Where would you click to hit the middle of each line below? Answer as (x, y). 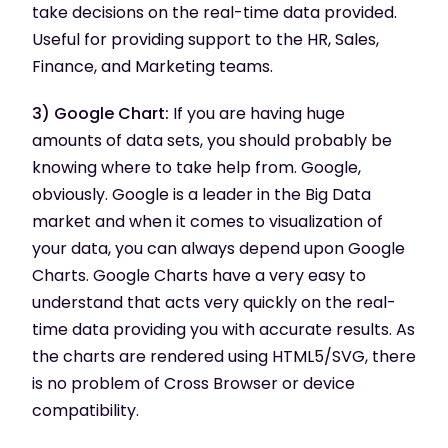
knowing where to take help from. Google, (196, 167)
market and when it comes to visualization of (207, 221)
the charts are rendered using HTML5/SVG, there (224, 356)
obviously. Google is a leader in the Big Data (201, 194)
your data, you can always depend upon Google (218, 248)
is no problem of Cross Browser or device (193, 383)
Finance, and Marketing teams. (152, 66)
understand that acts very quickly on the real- (214, 302)
